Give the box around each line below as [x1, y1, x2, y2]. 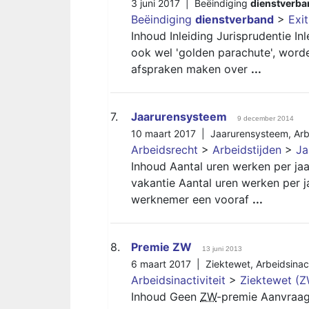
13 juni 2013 [202, 245, 242, 252]
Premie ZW [131, 240, 192, 254]
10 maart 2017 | [131, 128, 210, 139]
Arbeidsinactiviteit [131, 273, 226, 287]
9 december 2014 [237, 114, 294, 122]
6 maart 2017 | [131, 258, 206, 270]
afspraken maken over [131, 62, 251, 76]
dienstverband [195, 12, 274, 26]
